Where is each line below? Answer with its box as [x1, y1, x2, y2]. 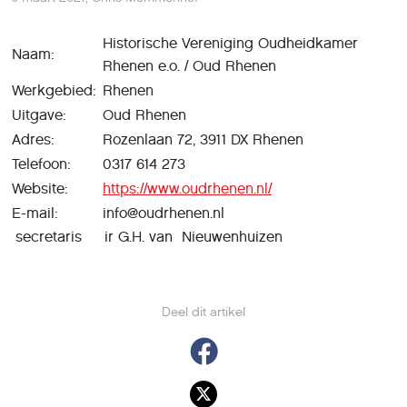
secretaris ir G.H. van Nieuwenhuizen [11, 228, 283, 245]
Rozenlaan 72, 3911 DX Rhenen [103, 131, 303, 148]
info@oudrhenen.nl [103, 204, 224, 222]
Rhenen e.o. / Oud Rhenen [103, 57, 276, 74]
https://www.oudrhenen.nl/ [103, 180, 272, 197]
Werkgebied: [12, 82, 101, 99]
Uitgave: [12, 106, 71, 124]
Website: [12, 180, 73, 197]
